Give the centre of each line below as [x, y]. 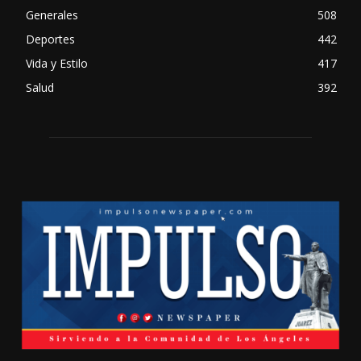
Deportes [50, 39]
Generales [52, 15]
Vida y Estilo [57, 63]
